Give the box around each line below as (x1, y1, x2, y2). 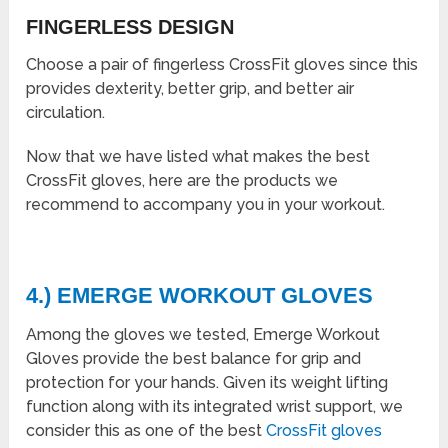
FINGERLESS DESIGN (26, 15, 235, 38)
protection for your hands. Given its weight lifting (26, 372, 389, 392)
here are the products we (145, 170, 339, 190)
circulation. (26, 102, 106, 122)
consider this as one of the (26, 420, 229, 440)
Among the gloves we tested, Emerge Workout (26, 324, 381, 344)
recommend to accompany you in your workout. (26, 194, 386, 214)
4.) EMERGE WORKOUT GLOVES (26, 282, 374, 308)
